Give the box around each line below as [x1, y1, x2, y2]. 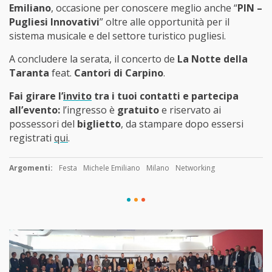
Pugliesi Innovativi [9, 15, 100, 29]
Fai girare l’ [9, 89, 63, 103]
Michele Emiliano [83, 162, 140, 173]
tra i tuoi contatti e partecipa [92, 89, 239, 103]
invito [63, 89, 92, 103]
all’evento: [9, 103, 63, 117]
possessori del [9, 117, 77, 131]
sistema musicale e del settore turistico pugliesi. [9, 29, 226, 42]
